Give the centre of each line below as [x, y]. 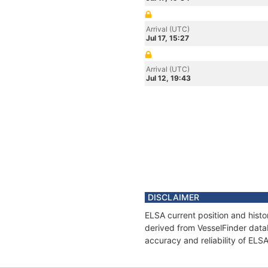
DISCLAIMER [173, 197]
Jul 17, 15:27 [167, 38]
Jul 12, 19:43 [168, 78]
